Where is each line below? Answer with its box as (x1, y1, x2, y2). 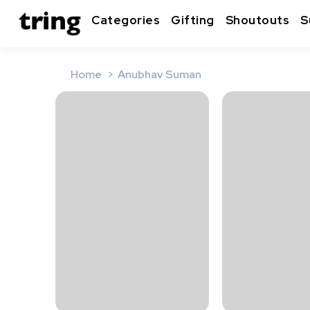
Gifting (171, 12, 215, 28)
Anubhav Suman (118, 67, 201, 82)
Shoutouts (225, 12, 289, 28)
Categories (91, 12, 160, 28)
